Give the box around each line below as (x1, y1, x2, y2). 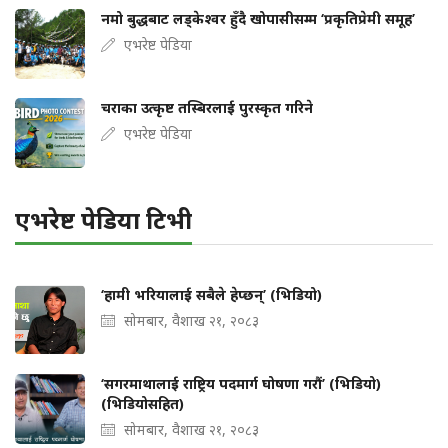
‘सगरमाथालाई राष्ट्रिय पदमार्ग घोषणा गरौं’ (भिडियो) (101, 373, 381, 393)
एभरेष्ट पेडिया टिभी (15, 202, 192, 236)
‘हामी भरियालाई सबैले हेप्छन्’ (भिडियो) (101, 284, 326, 304)
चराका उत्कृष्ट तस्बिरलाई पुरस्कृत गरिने (101, 97, 317, 117)
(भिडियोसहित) (101, 393, 184, 413)
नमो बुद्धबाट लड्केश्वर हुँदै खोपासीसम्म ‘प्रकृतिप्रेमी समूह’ (101, 8, 415, 28)
